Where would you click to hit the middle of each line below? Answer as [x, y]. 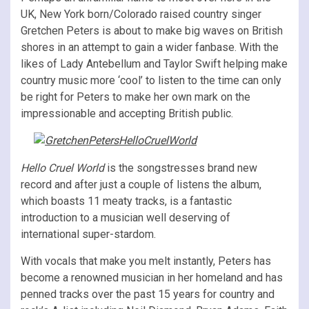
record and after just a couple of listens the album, [141, 184]
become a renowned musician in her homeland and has [152, 277]
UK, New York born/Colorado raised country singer [141, 14]
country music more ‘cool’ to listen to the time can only [151, 80]
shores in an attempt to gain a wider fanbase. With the [150, 47]
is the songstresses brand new [182, 168]
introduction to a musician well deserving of [126, 217]
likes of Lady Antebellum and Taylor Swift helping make [154, 63]
